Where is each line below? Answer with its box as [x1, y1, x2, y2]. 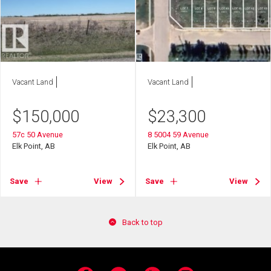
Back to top [122, 217, 163, 227]
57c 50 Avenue [12, 129, 64, 139]
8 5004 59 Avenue [148, 129, 209, 139]
